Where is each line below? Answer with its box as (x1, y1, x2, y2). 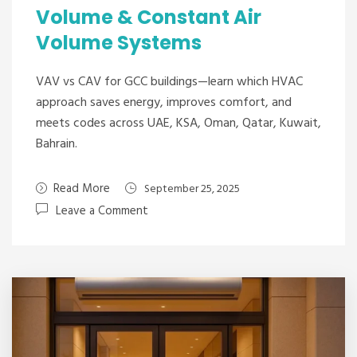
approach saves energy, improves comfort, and (36, 92, 292, 113)
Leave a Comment (56, 202, 148, 221)
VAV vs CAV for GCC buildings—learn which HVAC (36, 72, 303, 92)
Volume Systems (36, 29, 202, 56)
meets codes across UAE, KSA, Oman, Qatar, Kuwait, (36, 113, 321, 134)
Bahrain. (36, 134, 77, 155)
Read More (53, 179, 110, 198)
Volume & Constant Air (36, 4, 261, 30)
